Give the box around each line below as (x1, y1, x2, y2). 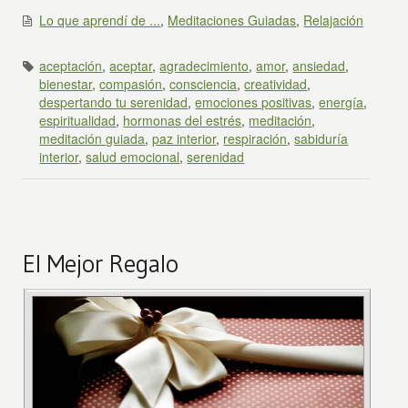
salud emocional (86, 147, 180, 166)
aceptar (109, 56, 153, 75)
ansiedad (292, 56, 346, 75)
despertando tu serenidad (39, 92, 189, 111)
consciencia (169, 74, 238, 93)
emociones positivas (195, 92, 312, 111)
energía (319, 92, 364, 111)
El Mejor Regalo (23, 248, 179, 279)
